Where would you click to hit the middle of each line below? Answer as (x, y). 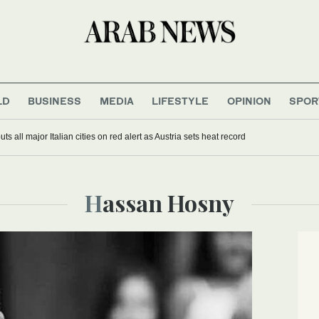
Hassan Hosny (168, 202)
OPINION (249, 100)
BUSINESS (55, 100)
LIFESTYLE (181, 100)
